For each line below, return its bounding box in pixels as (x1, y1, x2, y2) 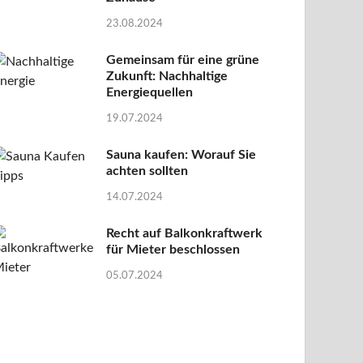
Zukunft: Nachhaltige (106, 70, 228, 83)
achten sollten (106, 164, 189, 177)
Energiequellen (106, 86, 194, 100)
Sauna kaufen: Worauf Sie (106, 147, 257, 161)
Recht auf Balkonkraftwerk (106, 226, 263, 240)
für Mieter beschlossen (106, 242, 241, 256)
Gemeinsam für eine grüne (106, 53, 260, 67)
